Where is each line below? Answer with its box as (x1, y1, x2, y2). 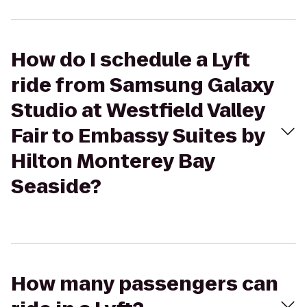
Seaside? (11, 173, 101, 200)
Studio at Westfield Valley (11, 97, 265, 124)
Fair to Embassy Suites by (11, 123, 265, 149)
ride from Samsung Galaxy (11, 72, 274, 99)
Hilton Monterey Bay (11, 148, 215, 175)
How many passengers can (11, 271, 278, 297)
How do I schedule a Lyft (11, 47, 250, 73)
